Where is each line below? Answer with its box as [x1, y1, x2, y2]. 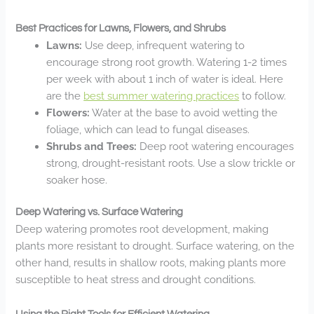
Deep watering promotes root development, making [15, 223, 269, 235]
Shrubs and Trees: [46, 140, 137, 153]
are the [46, 90, 84, 102]
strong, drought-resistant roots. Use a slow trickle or [46, 157, 296, 170]
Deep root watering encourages [137, 140, 294, 153]
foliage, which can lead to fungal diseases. [46, 123, 250, 136]
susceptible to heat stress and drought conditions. [15, 273, 257, 286]
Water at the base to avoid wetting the [90, 107, 278, 119]
